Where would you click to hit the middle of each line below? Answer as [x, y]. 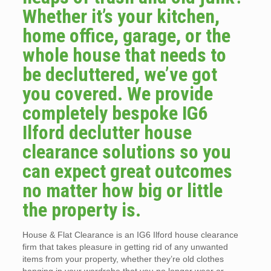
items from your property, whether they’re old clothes [123, 259]
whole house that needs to [124, 55]
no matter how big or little [122, 191]
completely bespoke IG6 [115, 113]
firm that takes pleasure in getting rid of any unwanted [125, 247]
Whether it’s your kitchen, [121, 17]
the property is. [81, 210]
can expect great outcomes [127, 171]
